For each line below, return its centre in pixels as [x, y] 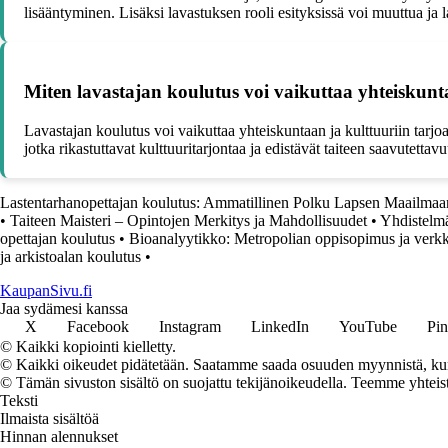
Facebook [98, 326]
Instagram [190, 326]
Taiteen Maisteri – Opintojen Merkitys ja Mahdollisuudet [188, 220]
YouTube [368, 326]
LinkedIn [280, 326]
